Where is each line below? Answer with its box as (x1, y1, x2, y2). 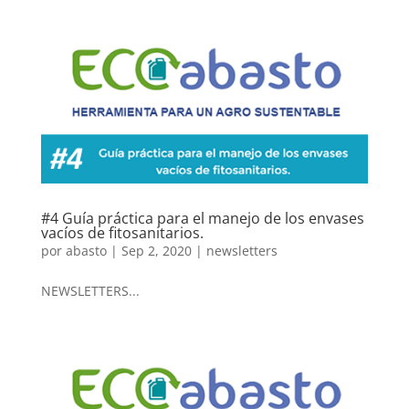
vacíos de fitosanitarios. (40, 223, 204, 244)
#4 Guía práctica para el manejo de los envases (40, 208, 364, 229)
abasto (65, 242, 107, 260)
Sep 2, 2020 (121, 242, 192, 260)
